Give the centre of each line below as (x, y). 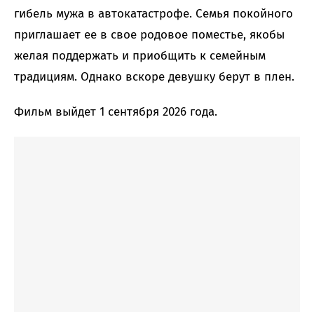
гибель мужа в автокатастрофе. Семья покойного (153, 14)
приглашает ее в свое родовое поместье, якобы (149, 35)
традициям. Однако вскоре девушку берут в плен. (154, 77)
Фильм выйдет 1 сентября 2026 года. (116, 112)
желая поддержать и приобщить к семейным (140, 56)
